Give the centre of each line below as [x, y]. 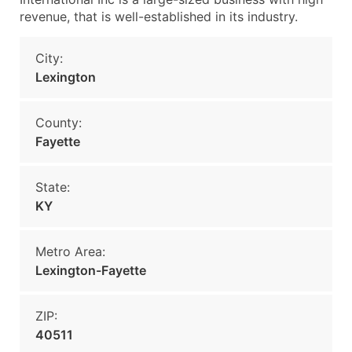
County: [59, 123]
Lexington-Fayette [91, 270]
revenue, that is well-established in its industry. [159, 16]
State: [53, 187]
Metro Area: [70, 251]
